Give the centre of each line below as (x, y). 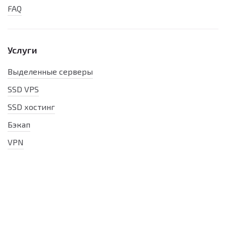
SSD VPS (23, 89)
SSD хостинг (31, 107)
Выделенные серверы (50, 71)
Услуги (22, 50)
